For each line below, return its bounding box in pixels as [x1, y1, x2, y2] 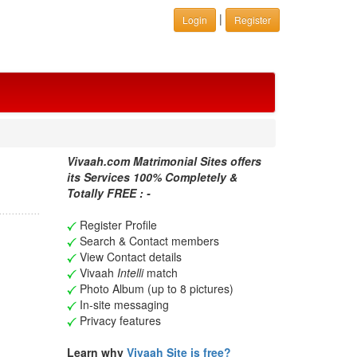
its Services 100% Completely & [66, 169, 237, 185]
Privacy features [76, 312, 161, 328]
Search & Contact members [76, 233, 219, 249]
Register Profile [76, 217, 157, 233]
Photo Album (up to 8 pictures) [76, 280, 233, 296]
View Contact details [76, 249, 182, 265]
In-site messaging [76, 296, 169, 312]
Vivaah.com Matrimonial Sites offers [66, 153, 261, 169]
